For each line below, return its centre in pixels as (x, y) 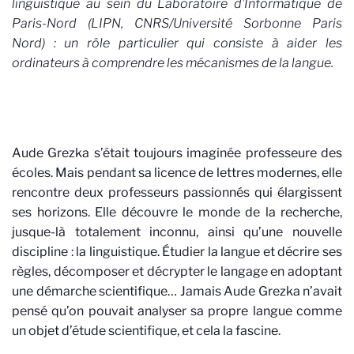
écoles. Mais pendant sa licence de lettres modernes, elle (177, 173)
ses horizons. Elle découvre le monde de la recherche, (177, 212)
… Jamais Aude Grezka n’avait (255, 291)
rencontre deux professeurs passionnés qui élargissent (177, 192)
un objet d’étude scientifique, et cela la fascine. (146, 331)
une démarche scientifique (90, 291)
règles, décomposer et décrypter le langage (141, 271)
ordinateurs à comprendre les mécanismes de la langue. (173, 63)
